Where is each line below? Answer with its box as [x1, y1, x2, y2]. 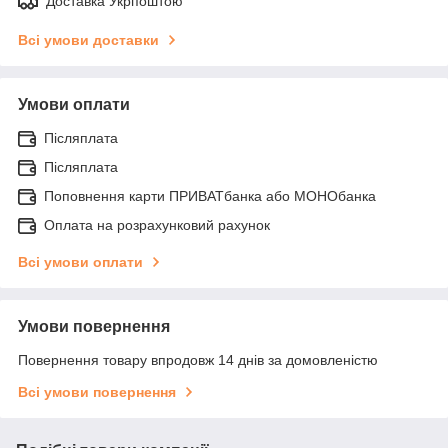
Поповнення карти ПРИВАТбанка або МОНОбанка [44, 188, 376, 205]
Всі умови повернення [18, 384, 176, 401]
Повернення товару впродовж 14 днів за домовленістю [18, 352, 378, 369]
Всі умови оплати [18, 254, 143, 271]
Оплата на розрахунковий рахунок [44, 217, 270, 234]
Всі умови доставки [18, 32, 159, 49]
